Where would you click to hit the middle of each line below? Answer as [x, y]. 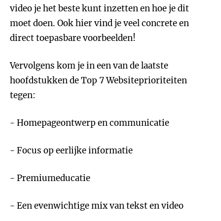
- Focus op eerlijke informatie [71, 150]
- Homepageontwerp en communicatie [90, 123]
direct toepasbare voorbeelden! [73, 38]
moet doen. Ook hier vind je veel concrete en [99, 23]
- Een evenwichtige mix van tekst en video [97, 206]
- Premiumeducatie [50, 178]
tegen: [23, 95]
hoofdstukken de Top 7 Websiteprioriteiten [98, 80]
